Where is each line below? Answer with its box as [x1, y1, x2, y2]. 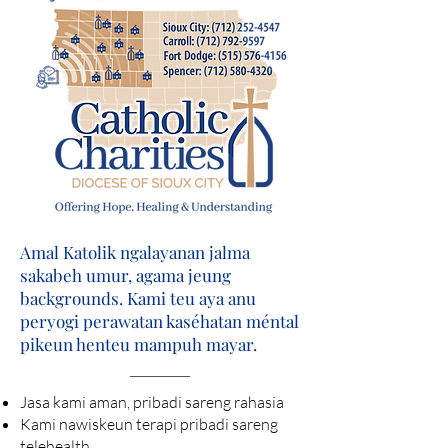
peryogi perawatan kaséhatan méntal [20, 310, 299, 332]
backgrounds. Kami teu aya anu [20, 287, 256, 309]
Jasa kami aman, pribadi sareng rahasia [20, 392, 284, 412]
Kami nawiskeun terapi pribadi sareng [20, 414, 278, 434]
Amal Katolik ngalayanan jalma [20, 241, 250, 263]
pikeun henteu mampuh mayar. [20, 333, 257, 355]
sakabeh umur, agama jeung [20, 264, 231, 286]
